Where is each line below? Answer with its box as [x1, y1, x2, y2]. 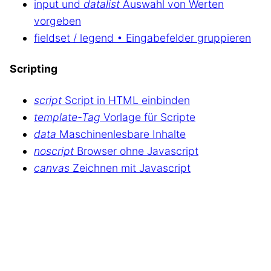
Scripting [10, 62, 57, 76]
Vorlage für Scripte [100, 110, 195, 123]
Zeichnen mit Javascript [70, 161, 191, 174]
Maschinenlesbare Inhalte [56, 127, 186, 140]
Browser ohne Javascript [74, 144, 198, 157]
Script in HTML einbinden [62, 93, 190, 106]
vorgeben [34, 15, 81, 27]
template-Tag [34, 110, 100, 123]
